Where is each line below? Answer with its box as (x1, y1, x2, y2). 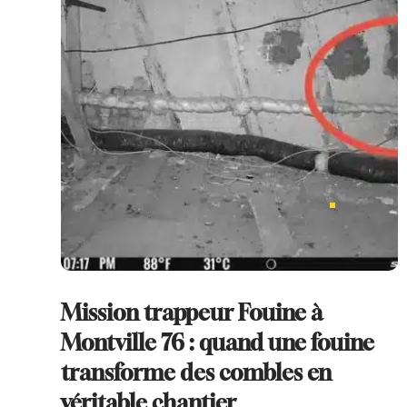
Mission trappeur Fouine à (61, 299, 323, 325)
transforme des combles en (61, 359, 333, 385)
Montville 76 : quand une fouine (61, 329, 375, 355)
